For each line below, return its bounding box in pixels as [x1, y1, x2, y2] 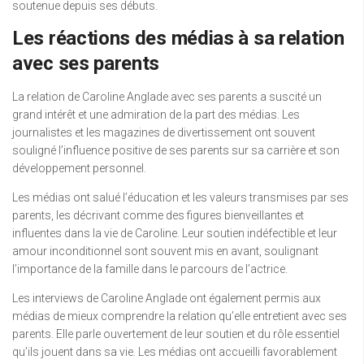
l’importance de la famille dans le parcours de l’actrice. [12, 262, 288, 276]
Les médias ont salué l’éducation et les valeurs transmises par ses [12, 191, 349, 205]
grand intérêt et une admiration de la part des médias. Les [12, 108, 300, 122]
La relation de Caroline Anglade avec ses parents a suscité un [12, 90, 322, 104]
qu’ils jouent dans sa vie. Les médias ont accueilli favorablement [12, 345, 337, 359]
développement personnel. [12, 162, 146, 175]
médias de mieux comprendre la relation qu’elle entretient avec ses [12, 310, 347, 323]
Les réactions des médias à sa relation [12, 27, 344, 50]
